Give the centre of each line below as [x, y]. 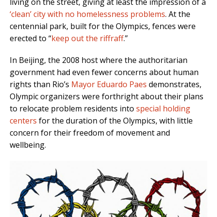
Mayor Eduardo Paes [109, 85]
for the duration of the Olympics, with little [115, 121]
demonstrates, [174, 85]
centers [23, 121]
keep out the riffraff [87, 39]
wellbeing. [28, 145]
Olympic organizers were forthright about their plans [107, 97]
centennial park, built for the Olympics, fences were [103, 26]
